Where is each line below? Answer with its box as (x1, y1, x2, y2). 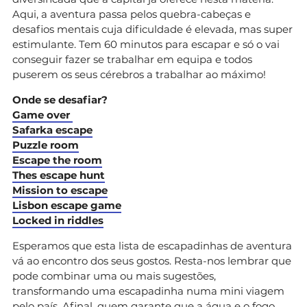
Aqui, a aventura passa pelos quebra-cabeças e (12, 7, 251, 21)
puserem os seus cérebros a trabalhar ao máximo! (12, 67, 266, 81)
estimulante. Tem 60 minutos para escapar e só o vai (12, 37, 280, 51)
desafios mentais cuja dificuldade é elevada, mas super (12, 22, 293, 36)
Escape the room (12, 153, 102, 167)
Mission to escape (12, 183, 108, 197)
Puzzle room (12, 138, 79, 151)
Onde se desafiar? (12, 93, 108, 106)
